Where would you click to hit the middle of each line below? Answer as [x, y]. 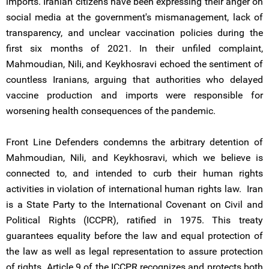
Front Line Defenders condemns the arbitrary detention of [134, 142]
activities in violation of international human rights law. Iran [134, 189]
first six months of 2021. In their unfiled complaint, [134, 48]
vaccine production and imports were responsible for [134, 95]
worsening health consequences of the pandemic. [111, 111]
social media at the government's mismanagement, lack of [134, 17]
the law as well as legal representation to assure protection [134, 251]
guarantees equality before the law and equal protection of [134, 236]
